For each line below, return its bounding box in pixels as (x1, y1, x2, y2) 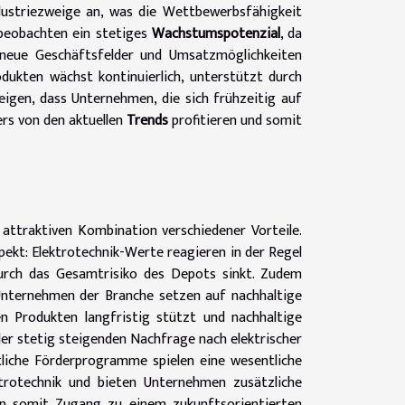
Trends (127, 108, 168, 133)
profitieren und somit (168, 108, 302, 133)
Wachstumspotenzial (151, 21, 280, 46)
